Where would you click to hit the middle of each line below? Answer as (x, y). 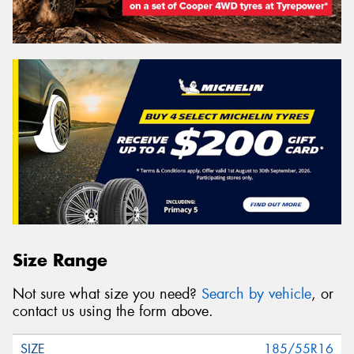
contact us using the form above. (113, 311)
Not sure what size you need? (107, 294)
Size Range (60, 260)
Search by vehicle (256, 294)
